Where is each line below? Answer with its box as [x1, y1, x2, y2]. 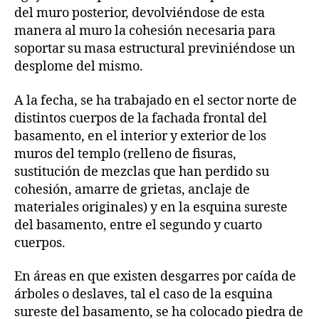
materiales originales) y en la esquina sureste [14, 199, 288, 216]
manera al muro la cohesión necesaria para [14, 23, 276, 40]
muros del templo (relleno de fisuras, [14, 145, 236, 162]
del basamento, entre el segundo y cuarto [14, 216, 262, 234]
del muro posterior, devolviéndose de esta [14, 5, 265, 22]
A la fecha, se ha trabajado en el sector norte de [14, 92, 297, 109]
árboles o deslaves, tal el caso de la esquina [14, 286, 273, 303]
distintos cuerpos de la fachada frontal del [14, 110, 267, 127]
